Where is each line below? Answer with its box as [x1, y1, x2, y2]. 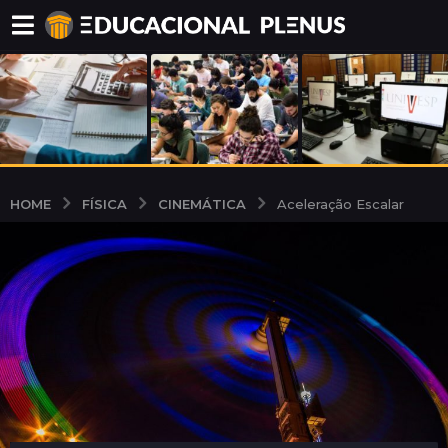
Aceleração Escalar [277, 195, 404, 212]
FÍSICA [82, 195, 127, 212]
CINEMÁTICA [158, 195, 246, 212]
